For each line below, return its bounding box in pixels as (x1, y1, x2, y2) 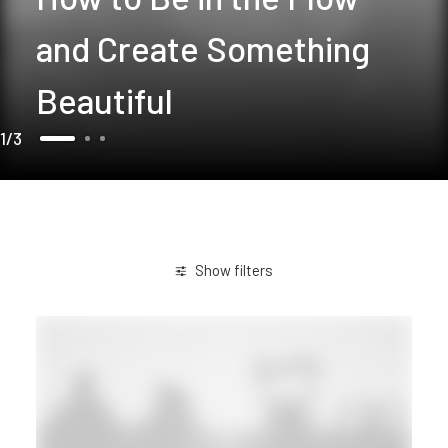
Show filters (194, 261, 273, 279)
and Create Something (36, 27, 370, 69)
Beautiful (36, 79, 173, 121)
